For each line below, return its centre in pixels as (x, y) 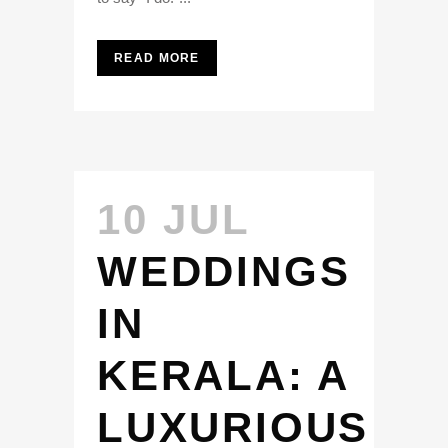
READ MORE (157, 58)
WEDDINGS (224, 271)
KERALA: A (223, 375)
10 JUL (173, 219)
